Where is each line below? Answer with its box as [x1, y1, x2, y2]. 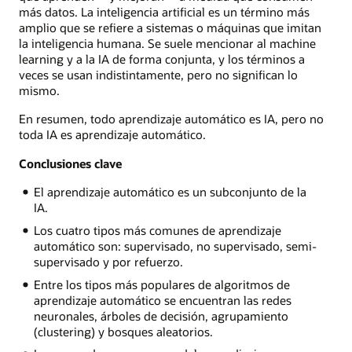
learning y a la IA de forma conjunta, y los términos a [19, 51, 305, 68]
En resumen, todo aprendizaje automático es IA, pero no [19, 111, 324, 127]
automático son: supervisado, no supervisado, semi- [33, 237, 317, 254]
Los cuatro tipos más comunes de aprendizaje [33, 222, 281, 238]
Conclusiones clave [19, 155, 122, 171]
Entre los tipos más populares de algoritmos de [33, 276, 290, 292]
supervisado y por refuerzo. [33, 253, 183, 269]
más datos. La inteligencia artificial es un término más [19, 4, 310, 20]
